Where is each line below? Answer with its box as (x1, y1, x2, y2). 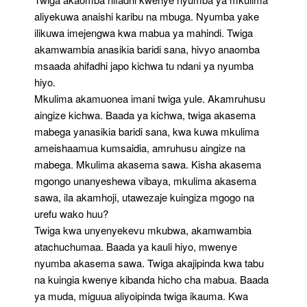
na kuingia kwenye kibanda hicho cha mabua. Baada (34, 272, 269, 286)
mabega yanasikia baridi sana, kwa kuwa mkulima (34, 124, 259, 138)
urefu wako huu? (34, 206, 108, 221)
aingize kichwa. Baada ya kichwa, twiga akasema (34, 108, 256, 122)
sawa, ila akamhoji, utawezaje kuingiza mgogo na (34, 190, 254, 204)
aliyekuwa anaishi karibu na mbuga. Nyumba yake (34, 9, 259, 23)
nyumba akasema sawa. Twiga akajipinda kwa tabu (34, 256, 264, 270)
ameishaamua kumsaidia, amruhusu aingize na (34, 140, 245, 155)
